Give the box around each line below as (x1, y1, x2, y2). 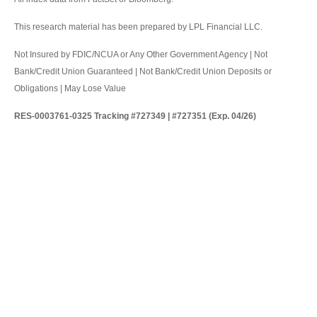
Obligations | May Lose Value (14, 83, 126, 93)
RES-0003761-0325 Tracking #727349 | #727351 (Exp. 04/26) (14, 110, 256, 121)
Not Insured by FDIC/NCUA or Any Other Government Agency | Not (14, 49, 267, 59)
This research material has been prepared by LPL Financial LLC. (14, 21, 263, 32)
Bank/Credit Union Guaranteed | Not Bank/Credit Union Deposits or (14, 66, 272, 76)
